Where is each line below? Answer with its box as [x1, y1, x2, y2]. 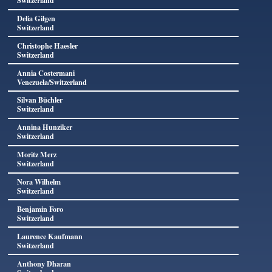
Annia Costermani [16, 67, 75, 78]
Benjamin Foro [16, 203, 63, 214]
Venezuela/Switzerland [16, 76, 87, 87]
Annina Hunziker [16, 121, 72, 133]
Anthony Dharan [16, 257, 71, 269]
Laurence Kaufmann [16, 230, 83, 242]
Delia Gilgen [16, 12, 55, 24]
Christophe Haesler [16, 39, 78, 51]
